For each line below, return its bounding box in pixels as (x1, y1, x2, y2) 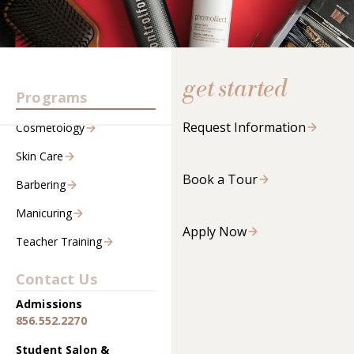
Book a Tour (182, 171, 258, 189)
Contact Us (16, 269, 97, 289)
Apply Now (182, 223, 247, 241)
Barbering (16, 177, 66, 193)
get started (182, 71, 287, 106)
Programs (16, 88, 88, 107)
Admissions (16, 296, 83, 312)
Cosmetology (16, 120, 85, 136)
